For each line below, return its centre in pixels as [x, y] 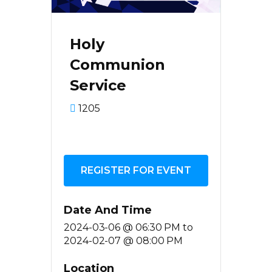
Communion [117, 65]
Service [98, 86]
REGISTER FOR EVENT [136, 171]
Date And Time [108, 210]
